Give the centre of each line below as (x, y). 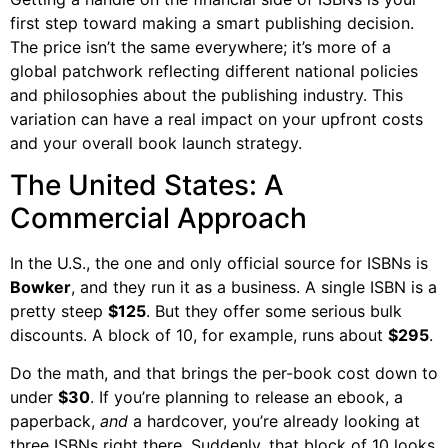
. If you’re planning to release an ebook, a (246, 397)
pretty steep (59, 310)
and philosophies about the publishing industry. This (206, 94)
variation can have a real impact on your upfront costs (216, 118)
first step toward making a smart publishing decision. (212, 22)
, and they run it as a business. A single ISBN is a (254, 286)
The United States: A (147, 184)
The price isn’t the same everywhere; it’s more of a (200, 46)
